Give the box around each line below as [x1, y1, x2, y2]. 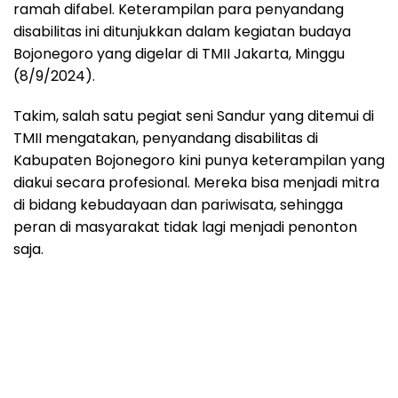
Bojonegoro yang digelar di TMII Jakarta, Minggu [13, 43, 345, 64]
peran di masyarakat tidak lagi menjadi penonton [13, 216, 357, 237]
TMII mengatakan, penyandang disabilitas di [13, 127, 318, 148]
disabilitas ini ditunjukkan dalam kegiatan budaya [13, 20, 351, 42]
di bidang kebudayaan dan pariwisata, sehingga [13, 194, 343, 215]
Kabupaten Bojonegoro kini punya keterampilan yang [13, 149, 385, 171]
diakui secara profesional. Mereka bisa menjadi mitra [13, 171, 379, 193]
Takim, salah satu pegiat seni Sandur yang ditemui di [13, 105, 374, 126]
